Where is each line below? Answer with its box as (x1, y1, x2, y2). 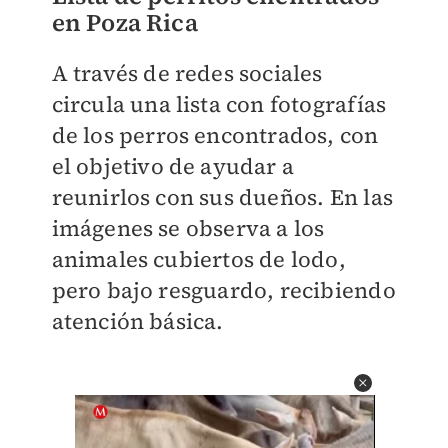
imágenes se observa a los (51, 213, 325, 243)
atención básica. (51, 306, 224, 336)
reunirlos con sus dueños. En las (51, 182, 393, 212)
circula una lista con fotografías (51, 89, 387, 119)
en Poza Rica (51, 6, 198, 39)
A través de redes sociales (51, 58, 323, 88)
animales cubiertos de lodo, (51, 244, 346, 274)
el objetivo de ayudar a (51, 151, 295, 181)
